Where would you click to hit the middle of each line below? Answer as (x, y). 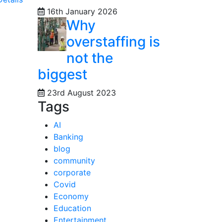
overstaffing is (113, 42)
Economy (71, 196)
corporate (72, 172)
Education (72, 208)
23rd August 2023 (80, 93)
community (74, 161)
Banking (68, 137)
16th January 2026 (81, 11)
